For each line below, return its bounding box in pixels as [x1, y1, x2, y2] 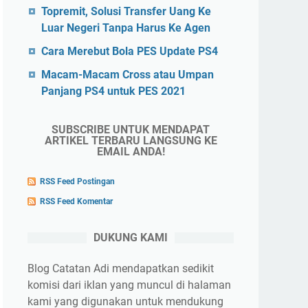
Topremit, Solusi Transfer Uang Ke [41, 5, 211, 18]
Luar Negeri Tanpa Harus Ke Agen [41, 21, 210, 34]
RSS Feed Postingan [40, 176, 115, 186]
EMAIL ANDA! [96, 145, 165, 158]
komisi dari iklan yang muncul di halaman [27, 278, 231, 291]
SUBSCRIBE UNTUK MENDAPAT [52, 123, 210, 136]
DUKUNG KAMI [93, 230, 168, 244]
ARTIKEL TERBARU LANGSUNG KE [44, 134, 217, 147]
